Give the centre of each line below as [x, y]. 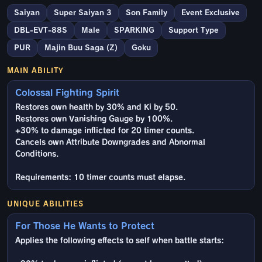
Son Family [146, 13]
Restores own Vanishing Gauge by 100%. [94, 119]
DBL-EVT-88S [41, 30]
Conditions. [37, 154]
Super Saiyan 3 [83, 13]
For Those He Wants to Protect [85, 226]
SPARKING [134, 30]
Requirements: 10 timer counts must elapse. [100, 178]
